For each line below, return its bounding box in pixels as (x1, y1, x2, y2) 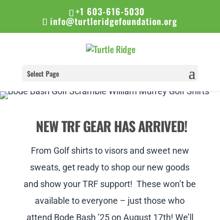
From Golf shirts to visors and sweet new (30, 145, 189, 156)
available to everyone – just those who (35, 195, 185, 206)
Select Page (27, 68, 59, 79)
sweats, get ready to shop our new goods (30, 162, 190, 173)
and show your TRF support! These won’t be (24, 179, 196, 190)
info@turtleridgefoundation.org (50, 14, 178, 27)
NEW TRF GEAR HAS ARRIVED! (32, 116, 187, 137)
